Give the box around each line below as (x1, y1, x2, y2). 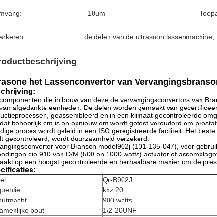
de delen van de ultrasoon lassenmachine (84, 33, 213, 41)
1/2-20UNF (103, 206, 137, 214)
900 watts (103, 196, 132, 204)
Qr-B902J (103, 176, 132, 184)
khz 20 (103, 186, 123, 194)
